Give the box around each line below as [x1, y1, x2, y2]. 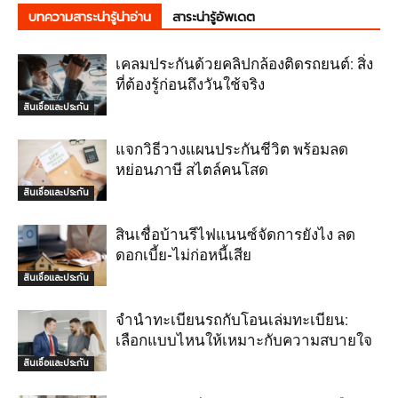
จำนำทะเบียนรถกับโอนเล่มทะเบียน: [115, 311, 348, 329]
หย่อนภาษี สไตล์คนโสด [115, 161, 268, 179]
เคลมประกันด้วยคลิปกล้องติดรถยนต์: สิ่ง [115, 55, 373, 73]
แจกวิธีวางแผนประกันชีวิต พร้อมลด [115, 140, 348, 158]
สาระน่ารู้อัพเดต [172, 8, 255, 27]
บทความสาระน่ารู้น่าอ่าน [28, 8, 151, 27]
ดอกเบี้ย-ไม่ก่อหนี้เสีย [115, 246, 251, 264]
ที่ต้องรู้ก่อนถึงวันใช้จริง [115, 76, 265, 93]
